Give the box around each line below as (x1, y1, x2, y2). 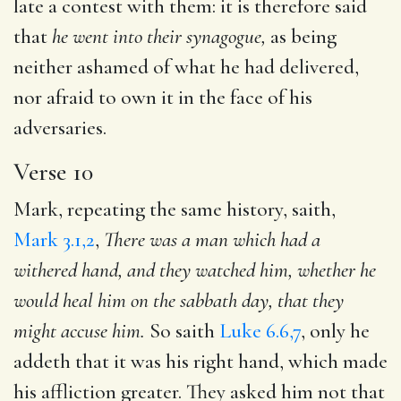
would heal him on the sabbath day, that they (13, 287, 344, 313)
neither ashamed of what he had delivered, (13, 54, 359, 80)
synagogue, (186, 23, 266, 49)
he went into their (52, 23, 182, 49)
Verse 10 (13, 156, 93, 187)
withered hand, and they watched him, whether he (13, 257, 376, 283)
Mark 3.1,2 (13, 226, 95, 252)
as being (266, 23, 337, 49)
